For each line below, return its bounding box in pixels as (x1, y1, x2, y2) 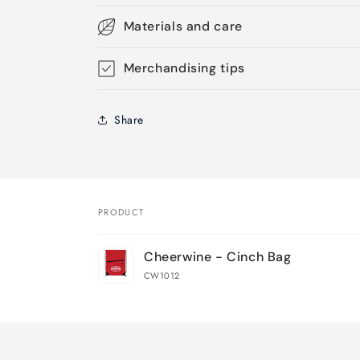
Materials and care (123, 18, 243, 35)
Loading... (97, 286, 157, 305)
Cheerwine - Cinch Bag (144, 248, 292, 265)
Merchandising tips (123, 59, 245, 76)
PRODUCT (98, 206, 145, 219)
